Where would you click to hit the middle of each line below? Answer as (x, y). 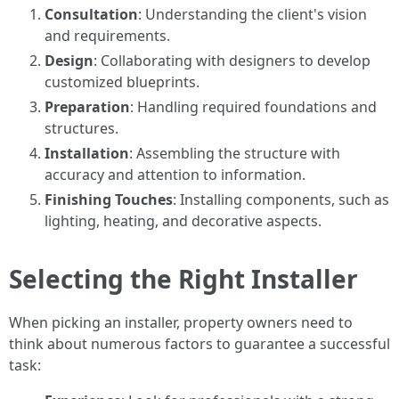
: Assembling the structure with (235, 153)
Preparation (87, 107)
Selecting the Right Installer (183, 279)
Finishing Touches (109, 199)
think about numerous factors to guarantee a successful (199, 344)
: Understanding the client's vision (252, 14)
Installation (87, 153)
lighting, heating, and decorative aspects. (183, 221)
